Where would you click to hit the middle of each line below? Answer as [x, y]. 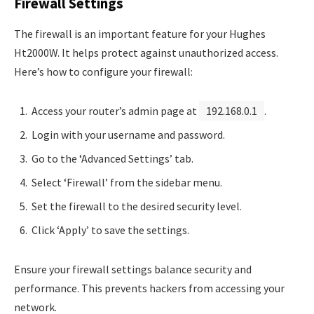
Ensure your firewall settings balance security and [133, 269]
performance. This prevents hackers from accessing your [149, 288]
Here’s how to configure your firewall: [103, 72]
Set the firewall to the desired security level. [137, 206]
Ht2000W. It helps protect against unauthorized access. [146, 53]
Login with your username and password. [128, 134]
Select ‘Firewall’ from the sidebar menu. [127, 182]
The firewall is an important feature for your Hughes [140, 34]
